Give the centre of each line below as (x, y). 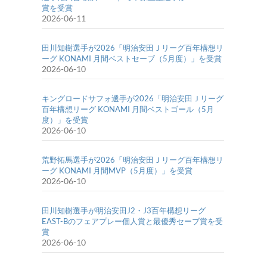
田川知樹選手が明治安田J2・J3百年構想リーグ (124, 211)
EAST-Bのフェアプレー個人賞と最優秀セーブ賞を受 (132, 221)
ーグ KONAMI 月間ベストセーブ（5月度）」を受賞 (132, 59)
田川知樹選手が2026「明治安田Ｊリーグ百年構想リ (133, 48)
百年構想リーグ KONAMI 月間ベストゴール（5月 (128, 109)
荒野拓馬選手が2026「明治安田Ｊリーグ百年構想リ (133, 160)
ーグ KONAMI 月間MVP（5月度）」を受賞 (117, 171)
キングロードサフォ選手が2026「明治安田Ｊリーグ (133, 99)
